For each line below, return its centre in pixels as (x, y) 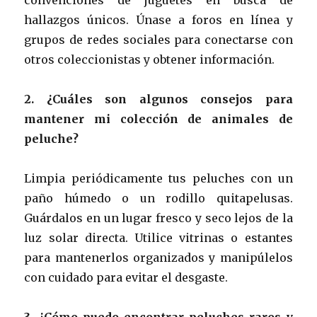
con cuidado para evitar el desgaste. (126, 277)
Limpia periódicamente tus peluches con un (158, 178)
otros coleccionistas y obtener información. (150, 59)
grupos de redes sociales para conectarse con (158, 39)
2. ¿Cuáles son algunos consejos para (158, 99)
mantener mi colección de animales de (158, 119)
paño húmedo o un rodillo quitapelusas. (158, 198)
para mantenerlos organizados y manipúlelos (158, 257)
